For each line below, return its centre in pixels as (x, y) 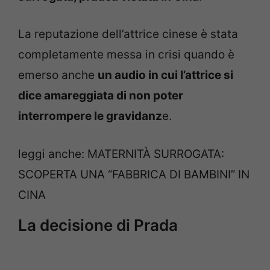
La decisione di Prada (98, 225)
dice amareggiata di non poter (101, 96)
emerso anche (58, 75)
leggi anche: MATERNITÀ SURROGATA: (121, 154)
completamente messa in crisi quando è (126, 55)
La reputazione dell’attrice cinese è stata (128, 34)
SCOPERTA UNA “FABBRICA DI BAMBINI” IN (134, 174)
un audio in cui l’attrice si (165, 75)
